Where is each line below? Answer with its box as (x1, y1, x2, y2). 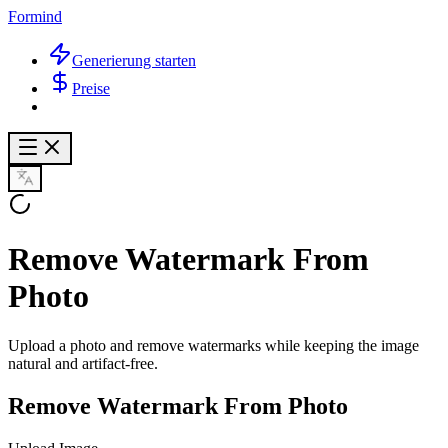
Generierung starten (72, 52, 196, 69)
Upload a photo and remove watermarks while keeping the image (8, 336, 419, 354)
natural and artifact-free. (8, 354, 158, 372)
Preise (72, 80, 110, 97)
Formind (8, 8, 62, 25)
